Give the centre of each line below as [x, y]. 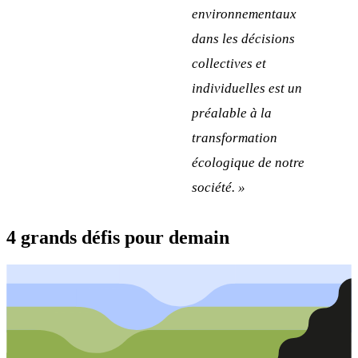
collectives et [229, 64]
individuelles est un [247, 89]
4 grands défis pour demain [118, 238]
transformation [235, 138]
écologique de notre [248, 163]
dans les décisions [243, 39]
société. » [219, 188]
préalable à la [232, 113]
